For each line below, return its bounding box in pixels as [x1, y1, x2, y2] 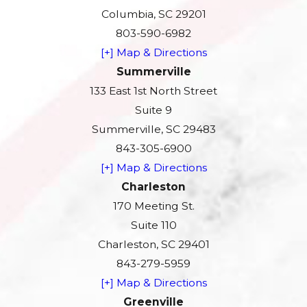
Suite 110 [130, 218, 177, 232]
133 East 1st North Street [90, 84, 217, 97]
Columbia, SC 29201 [101, 7, 206, 21]
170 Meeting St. [112, 199, 195, 212]
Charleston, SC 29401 [97, 237, 210, 251]
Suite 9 [135, 103, 172, 116]
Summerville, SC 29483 [91, 122, 216, 136]
